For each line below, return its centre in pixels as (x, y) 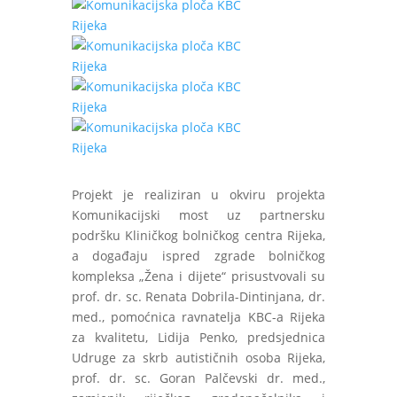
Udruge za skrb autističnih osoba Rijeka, (198, 358)
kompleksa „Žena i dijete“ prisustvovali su (198, 276)
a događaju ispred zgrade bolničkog (198, 256)
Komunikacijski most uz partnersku (198, 215)
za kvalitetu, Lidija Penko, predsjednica (198, 337)
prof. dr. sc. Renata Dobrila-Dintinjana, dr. (198, 296)
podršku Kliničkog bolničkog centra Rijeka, (198, 235)
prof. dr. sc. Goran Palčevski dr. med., (198, 378)
